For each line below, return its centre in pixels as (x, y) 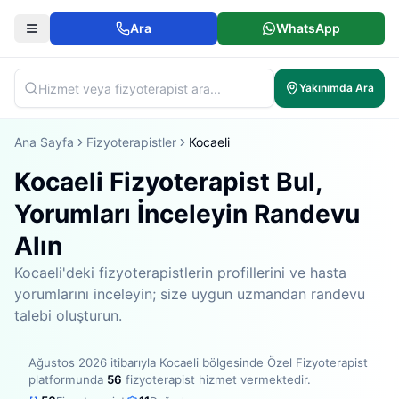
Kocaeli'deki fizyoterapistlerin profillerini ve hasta (180, 273)
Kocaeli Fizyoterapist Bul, (168, 182)
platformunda (68, 379)
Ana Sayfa (44, 142)
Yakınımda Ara (337, 88)
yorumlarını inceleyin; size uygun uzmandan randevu (190, 294)
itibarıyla (133, 362)
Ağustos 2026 (68, 362)
